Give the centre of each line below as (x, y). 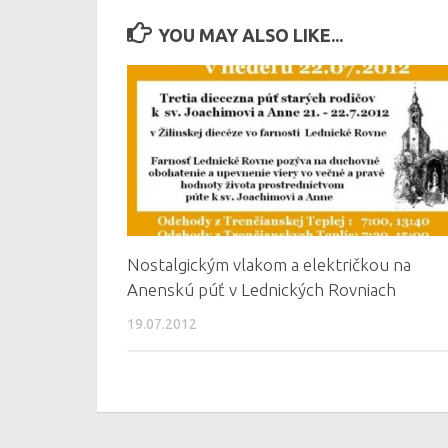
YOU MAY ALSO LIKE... (250, 35)
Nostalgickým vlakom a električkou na (269, 264)
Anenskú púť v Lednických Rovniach (261, 289)
